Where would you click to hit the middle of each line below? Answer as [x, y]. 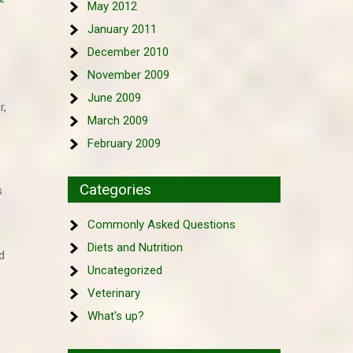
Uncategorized [125, 270]
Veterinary [114, 293]
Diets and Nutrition [135, 247]
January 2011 [122, 29]
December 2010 [128, 52]
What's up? [116, 316]
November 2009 [128, 75]
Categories [115, 190]
